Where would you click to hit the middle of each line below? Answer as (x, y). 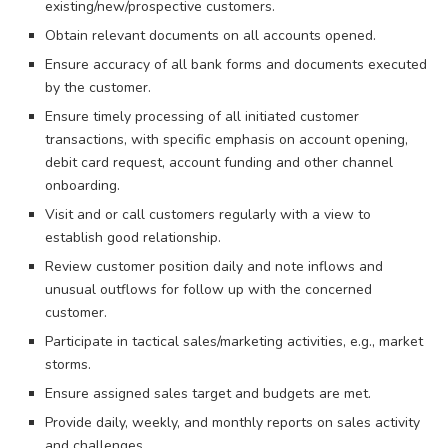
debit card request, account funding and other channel (219, 162)
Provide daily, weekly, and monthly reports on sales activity (232, 422)
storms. (68, 364)
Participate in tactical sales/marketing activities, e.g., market (234, 341)
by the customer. (98, 87)
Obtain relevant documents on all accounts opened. (210, 35)
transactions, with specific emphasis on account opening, (226, 139)
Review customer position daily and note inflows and (214, 266)
